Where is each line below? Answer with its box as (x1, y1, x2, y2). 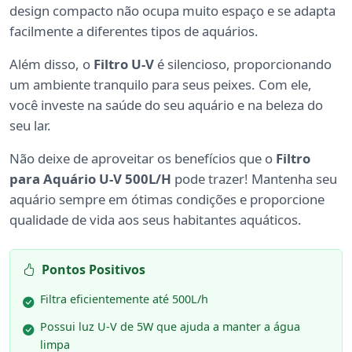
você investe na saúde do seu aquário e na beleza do (9, 96, 323, 115)
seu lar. (9, 116, 51, 135)
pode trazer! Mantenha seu (171, 170, 337, 189)
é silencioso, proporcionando (154, 55, 332, 74)
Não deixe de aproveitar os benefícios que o (9, 149, 276, 168)
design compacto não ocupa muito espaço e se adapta (9, 2, 335, 20)
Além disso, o (9, 55, 93, 74)
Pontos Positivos (42, 261, 145, 279)
